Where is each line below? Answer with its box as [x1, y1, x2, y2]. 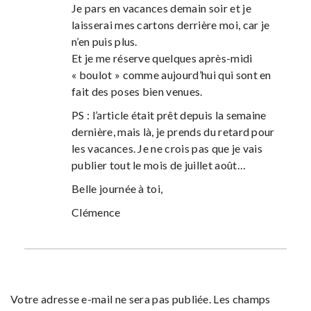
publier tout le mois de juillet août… [71, 158, 246, 172]
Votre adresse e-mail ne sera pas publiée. [10, 292, 212, 306]
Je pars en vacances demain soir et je [71, 1, 251, 15]
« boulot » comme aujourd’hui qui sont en [71, 68, 271, 82]
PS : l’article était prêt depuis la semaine [71, 108, 267, 122]
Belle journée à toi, [71, 182, 163, 196]
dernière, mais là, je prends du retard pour [71, 125, 275, 139]
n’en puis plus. [71, 35, 137, 49]
